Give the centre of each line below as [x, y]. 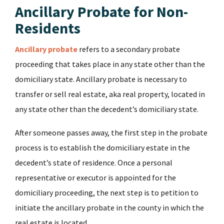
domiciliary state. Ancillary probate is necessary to [101, 79]
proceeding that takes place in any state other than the [110, 64]
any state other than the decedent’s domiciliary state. [107, 109]
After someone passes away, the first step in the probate [111, 133]
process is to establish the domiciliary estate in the [102, 148]
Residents [48, 28]
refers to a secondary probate [129, 49]
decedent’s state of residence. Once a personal [94, 163]
